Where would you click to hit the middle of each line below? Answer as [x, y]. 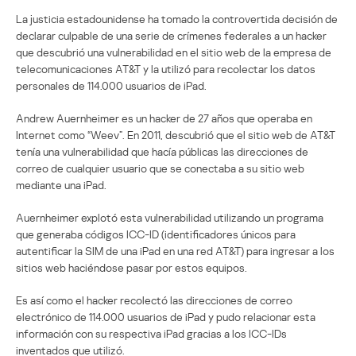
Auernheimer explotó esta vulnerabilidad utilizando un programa [170, 217]
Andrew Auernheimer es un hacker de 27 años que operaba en [164, 118]
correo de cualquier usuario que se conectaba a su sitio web [160, 168]
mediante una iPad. [61, 184]
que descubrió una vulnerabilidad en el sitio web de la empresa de [174, 52]
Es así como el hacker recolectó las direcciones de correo [154, 300]
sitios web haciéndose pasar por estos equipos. [132, 267]
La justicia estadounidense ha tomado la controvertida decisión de [177, 18]
